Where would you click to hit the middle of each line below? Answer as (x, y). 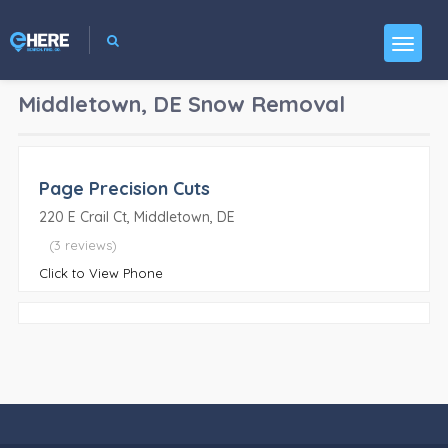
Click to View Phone (100, 273)
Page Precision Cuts (124, 188)
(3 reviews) (82, 245)
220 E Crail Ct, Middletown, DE (136, 217)
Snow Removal (266, 104)
